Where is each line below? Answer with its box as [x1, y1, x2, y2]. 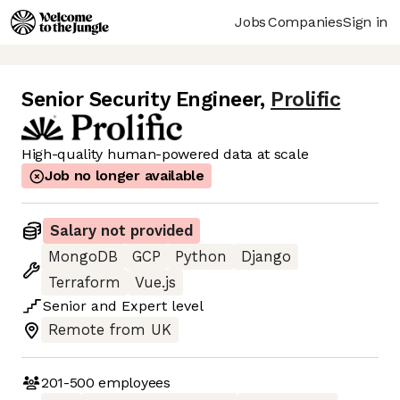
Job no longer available [45, 167, 204, 185]
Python [175, 248, 227, 266]
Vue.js [135, 274, 176, 292]
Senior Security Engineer [21, 87, 260, 112]
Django [241, 248, 291, 266]
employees [94, 373, 171, 391]
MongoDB [48, 248, 118, 266]
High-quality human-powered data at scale [21, 146, 309, 163]
